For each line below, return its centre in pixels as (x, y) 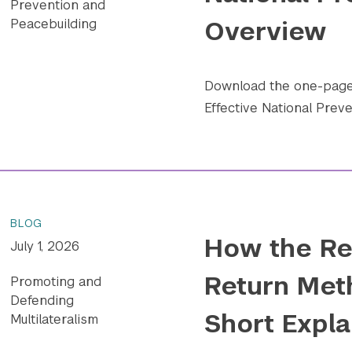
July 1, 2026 (45, 247)
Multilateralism (55, 319)
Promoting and (56, 281)
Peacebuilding (54, 24)
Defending (42, 300)
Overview (265, 31)
